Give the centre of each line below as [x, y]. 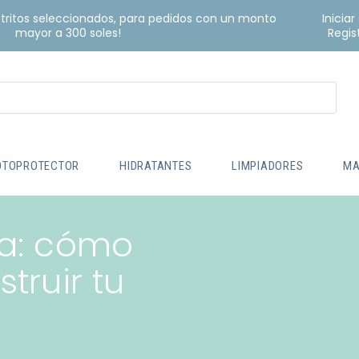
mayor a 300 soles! [68, 33]
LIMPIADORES [268, 165]
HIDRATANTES [156, 165]
